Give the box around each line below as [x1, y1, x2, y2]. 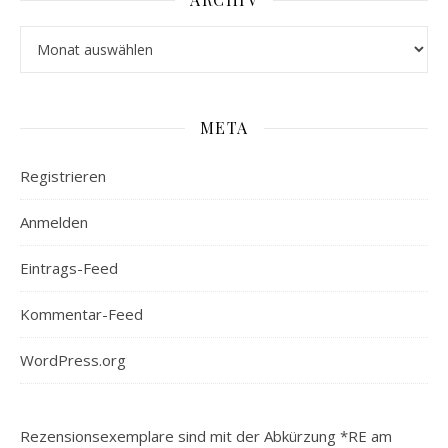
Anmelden [20, 212, 88, 232]
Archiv [19, 27, 60, 47]
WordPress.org [20, 350, 126, 370]
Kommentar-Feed [20, 304, 143, 324]
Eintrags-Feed [20, 258, 118, 278]
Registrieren [20, 166, 106, 186]
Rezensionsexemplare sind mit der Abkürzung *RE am [20, 426, 392, 446]
